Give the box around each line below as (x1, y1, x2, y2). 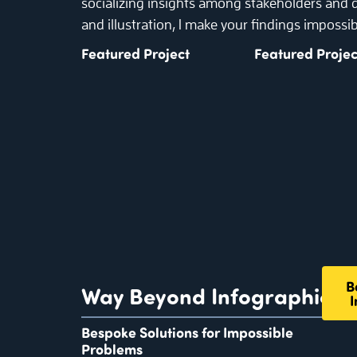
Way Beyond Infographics (81, 280, 341, 311)
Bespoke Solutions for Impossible (81, 323, 293, 343)
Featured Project (81, 43, 190, 63)
